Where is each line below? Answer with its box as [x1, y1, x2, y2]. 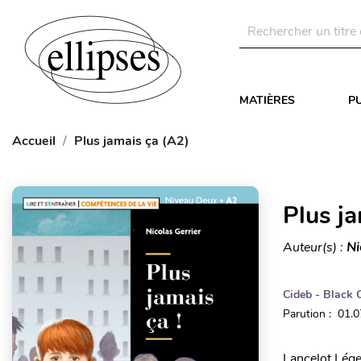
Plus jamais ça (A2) [74, 132, 189, 150]
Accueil [12, 132, 56, 150]
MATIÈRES [239, 93, 295, 108]
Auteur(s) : [282, 239, 346, 256]
